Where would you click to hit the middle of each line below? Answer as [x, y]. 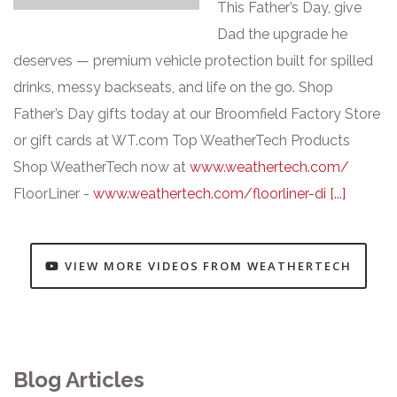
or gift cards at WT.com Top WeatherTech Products [182, 140]
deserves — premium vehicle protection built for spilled [193, 60]
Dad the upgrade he [282, 34]
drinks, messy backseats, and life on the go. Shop [173, 87]
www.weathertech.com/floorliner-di [211, 193]
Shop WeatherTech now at [101, 167]
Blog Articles [79, 379]
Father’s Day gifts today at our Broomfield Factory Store [197, 113]
